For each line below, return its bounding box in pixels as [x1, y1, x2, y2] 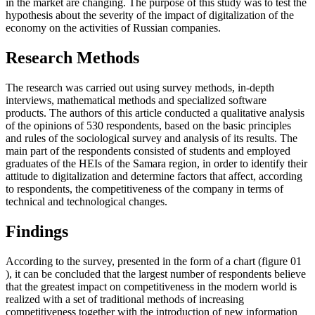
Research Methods [6, 49, 139, 67]
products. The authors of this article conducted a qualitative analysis [6, 107, 304, 120]
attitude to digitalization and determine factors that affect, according [6, 170, 302, 183]
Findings [6, 222, 68, 241]
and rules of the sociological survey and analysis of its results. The [6, 132, 297, 145]
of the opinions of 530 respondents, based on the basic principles [6, 120, 291, 132]
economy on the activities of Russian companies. [6, 22, 221, 34]
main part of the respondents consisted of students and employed [6, 145, 290, 157]
